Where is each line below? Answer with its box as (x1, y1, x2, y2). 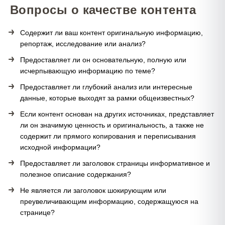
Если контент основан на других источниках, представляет (20, 110, 214, 118)
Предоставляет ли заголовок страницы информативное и (20, 159, 210, 167)
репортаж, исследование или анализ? (20, 40, 146, 48)
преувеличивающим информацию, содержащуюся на (20, 197, 198, 205)
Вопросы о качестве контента (10, 3, 196, 17)
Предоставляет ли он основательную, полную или (20, 56, 186, 64)
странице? (20, 208, 55, 216)
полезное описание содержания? (20, 170, 131, 178)
